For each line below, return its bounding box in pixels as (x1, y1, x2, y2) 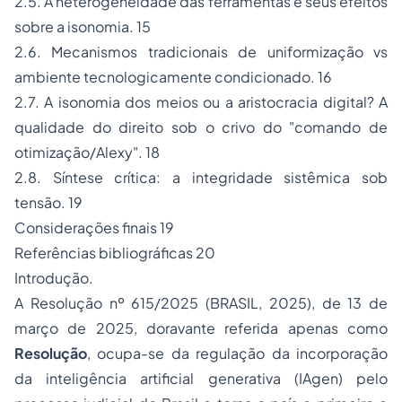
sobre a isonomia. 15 (14, 17, 151, 37)
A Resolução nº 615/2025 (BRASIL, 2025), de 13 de (14, 293, 388, 313)
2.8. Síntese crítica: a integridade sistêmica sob (14, 168, 388, 188)
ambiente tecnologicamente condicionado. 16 (14, 67, 332, 87)
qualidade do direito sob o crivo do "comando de (14, 118, 388, 137)
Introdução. (14, 268, 93, 288)
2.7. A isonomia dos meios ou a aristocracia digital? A (14, 92, 388, 112)
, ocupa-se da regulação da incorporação (87, 344, 388, 363)
